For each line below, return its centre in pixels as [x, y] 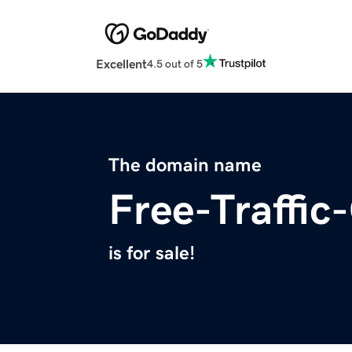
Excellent [121, 64]
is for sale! [152, 253]
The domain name [185, 165]
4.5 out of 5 [175, 63]
